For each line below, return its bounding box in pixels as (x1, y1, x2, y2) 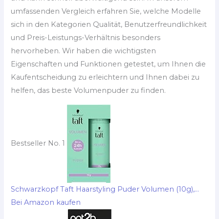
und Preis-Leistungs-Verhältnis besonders (11, 33, 161, 43)
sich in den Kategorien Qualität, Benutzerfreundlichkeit (11, 20, 207, 29)
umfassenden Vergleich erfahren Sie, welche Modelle (11, 7, 201, 16)
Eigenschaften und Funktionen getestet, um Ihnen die (11, 60, 206, 69)
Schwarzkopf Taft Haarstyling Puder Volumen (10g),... (11, 184, 199, 194)
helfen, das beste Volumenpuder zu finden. (11, 86, 166, 95)
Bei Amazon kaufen (11, 197, 81, 207)
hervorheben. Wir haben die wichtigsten (11, 46, 156, 56)
